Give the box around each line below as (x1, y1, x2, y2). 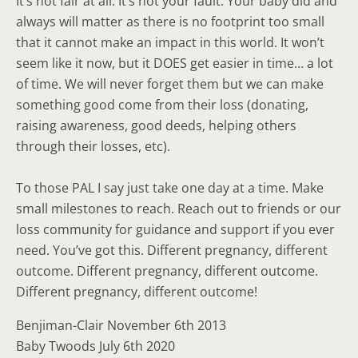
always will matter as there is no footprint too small (16, 13, 324, 30)
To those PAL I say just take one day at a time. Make (16, 179, 324, 197)
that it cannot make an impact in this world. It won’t (16, 34, 324, 51)
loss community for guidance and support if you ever (16, 221, 335, 238)
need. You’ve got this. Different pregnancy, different (16, 241, 328, 259)
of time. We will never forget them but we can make (16, 75, 324, 93)
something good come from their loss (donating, (16, 96, 308, 113)
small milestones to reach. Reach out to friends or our (16, 200, 341, 217)
